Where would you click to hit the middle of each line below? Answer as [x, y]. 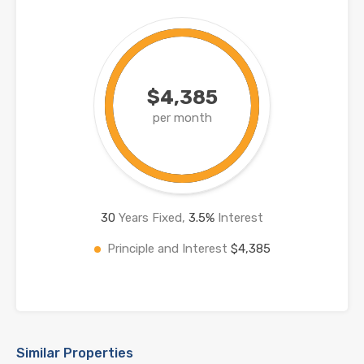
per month [182, 117]
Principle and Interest [169, 248]
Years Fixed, [152, 217]
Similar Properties [75, 353]
